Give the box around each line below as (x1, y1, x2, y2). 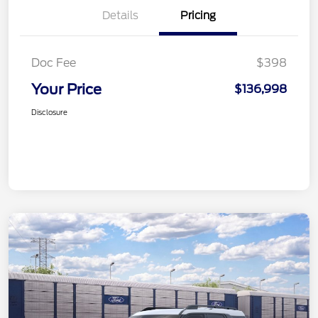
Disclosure (31, 108, 67, 117)
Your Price (31, 81, 102, 99)
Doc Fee (31, 56, 76, 70)
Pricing (180, 9, 216, 23)
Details (102, 9, 138, 23)
